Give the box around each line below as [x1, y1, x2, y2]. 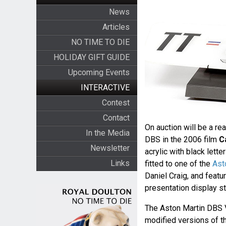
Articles [102, 22, 130, 32]
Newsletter [90, 143, 130, 153]
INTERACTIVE [80, 83, 130, 92]
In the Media [85, 128, 130, 138]
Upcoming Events [68, 68, 130, 77]
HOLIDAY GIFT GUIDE [53, 52, 130, 62]
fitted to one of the [144, 159, 212, 169]
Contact [102, 113, 130, 123]
